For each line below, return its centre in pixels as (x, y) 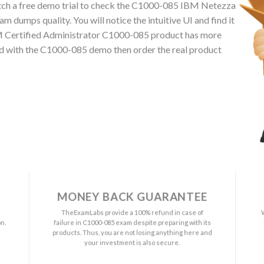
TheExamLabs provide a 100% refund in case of (132, 212)
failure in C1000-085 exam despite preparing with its (132, 222)
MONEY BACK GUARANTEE (132, 197)
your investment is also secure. (132, 242)
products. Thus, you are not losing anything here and (132, 232)
